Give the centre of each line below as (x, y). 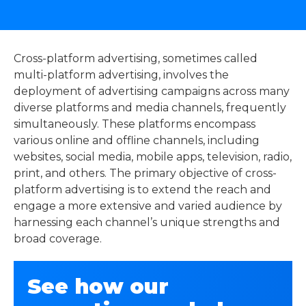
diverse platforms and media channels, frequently (150, 108)
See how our (98, 287)
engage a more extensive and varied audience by (148, 206)
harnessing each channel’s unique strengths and (147, 222)
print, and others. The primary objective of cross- (145, 173)
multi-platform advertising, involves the (121, 75)
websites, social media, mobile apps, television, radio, (153, 157)
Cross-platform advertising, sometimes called (136, 58)
